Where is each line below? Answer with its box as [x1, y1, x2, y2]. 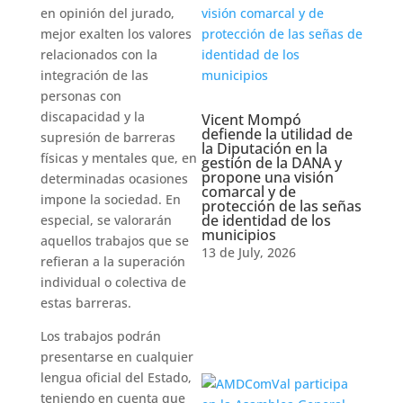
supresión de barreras [40, 129, 175, 146]
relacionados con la [40, 46, 157, 63]
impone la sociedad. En [40, 191, 181, 208]
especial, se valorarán [40, 211, 172, 228]
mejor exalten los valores [40, 25, 192, 42]
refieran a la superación [40, 253, 185, 270]
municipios [201, 225, 276, 245]
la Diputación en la [201, 139, 327, 158]
